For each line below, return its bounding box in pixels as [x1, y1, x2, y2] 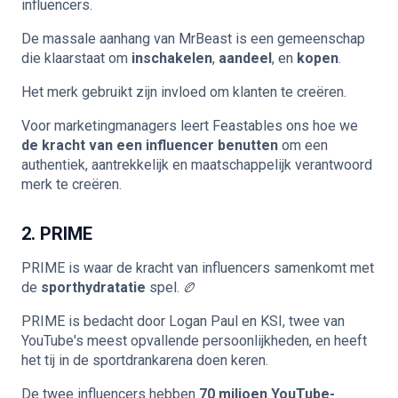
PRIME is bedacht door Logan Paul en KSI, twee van [21, 313, 345, 330]
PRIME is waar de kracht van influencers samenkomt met [21, 259, 374, 276]
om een [278, 137, 328, 154]
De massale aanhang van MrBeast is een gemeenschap [21, 30, 365, 47]
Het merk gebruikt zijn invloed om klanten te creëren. [21, 84, 346, 100]
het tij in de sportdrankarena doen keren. [21, 352, 268, 369]
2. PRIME [21, 223, 92, 244]
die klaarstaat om [21, 50, 131, 67]
